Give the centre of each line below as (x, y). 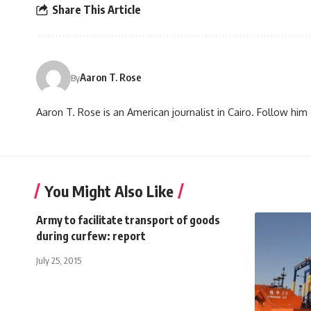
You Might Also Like (109, 191)
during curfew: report (91, 236)
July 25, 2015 (59, 260)
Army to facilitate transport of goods (128, 220)
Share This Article (96, 10)
